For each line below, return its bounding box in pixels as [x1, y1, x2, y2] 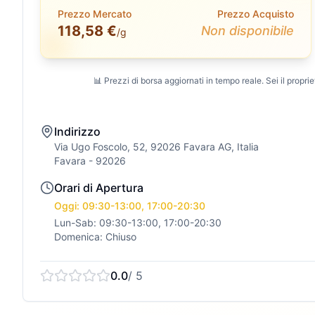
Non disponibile [200, 23, 294, 38]
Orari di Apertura [54, 181, 143, 195]
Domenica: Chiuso [54, 231, 136, 243]
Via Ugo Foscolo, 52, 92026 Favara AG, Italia [54, 141, 259, 153]
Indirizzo [54, 124, 101, 139]
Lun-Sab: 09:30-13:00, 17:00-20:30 [54, 217, 221, 229]
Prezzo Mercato [58, 8, 131, 20]
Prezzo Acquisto [217, 8, 294, 20]
